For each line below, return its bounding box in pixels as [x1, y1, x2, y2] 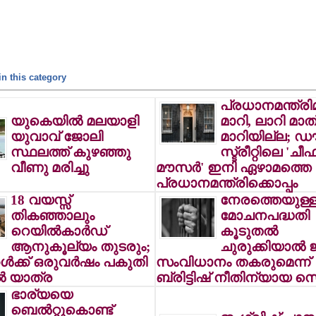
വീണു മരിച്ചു [10, 160, 89, 175]
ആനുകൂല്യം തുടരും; [10, 239, 150, 254]
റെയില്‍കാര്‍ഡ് [10, 224, 107, 238]
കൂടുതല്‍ [219, 224, 278, 238]
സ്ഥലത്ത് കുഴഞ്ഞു [10, 145, 130, 159]
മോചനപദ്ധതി [219, 208, 310, 223]
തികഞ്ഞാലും [10, 208, 95, 223]
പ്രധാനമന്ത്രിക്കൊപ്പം [155, 176, 298, 190]
